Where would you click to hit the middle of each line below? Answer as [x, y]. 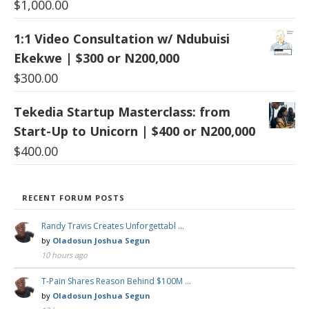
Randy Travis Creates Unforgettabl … [113, 226]
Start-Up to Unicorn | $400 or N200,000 [134, 131]
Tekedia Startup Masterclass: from [122, 111]
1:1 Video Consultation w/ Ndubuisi [122, 38]
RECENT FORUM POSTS [73, 197]
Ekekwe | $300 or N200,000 [97, 58]
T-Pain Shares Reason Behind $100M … [116, 281]
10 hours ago [64, 255]
